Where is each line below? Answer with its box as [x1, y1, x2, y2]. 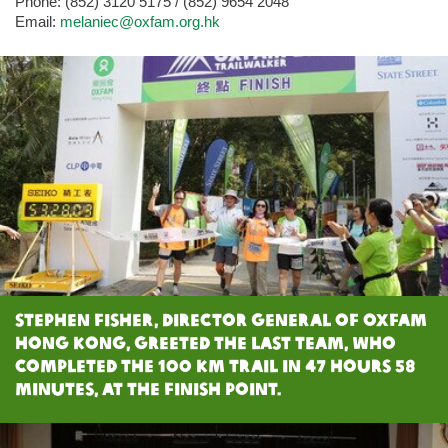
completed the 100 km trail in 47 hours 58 [15, 354, 415, 376]
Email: [15, 13, 60, 30]
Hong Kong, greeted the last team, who [15, 331, 396, 353]
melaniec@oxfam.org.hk [60, 13, 220, 30]
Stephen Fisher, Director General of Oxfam [15, 308, 427, 330]
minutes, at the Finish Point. [15, 377, 281, 399]
